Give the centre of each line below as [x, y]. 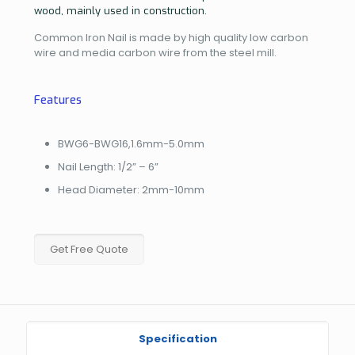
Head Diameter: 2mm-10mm [131, 190]
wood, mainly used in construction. [120, 11]
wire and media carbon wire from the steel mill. [155, 53]
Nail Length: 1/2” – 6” [108, 167]
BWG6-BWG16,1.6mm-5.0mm [131, 144]
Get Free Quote [89, 249]
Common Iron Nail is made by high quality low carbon [171, 38]
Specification [177, 339]
